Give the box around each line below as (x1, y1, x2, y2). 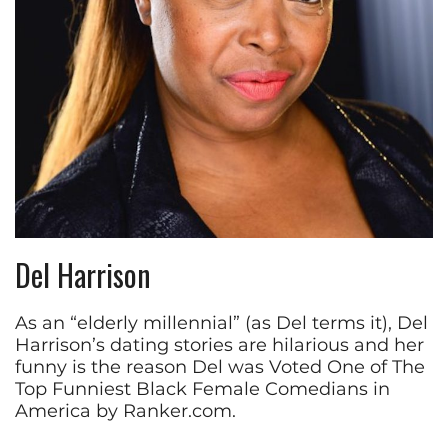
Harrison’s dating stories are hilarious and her (15, 334, 424, 357)
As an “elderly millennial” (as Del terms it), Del (15, 312, 428, 335)
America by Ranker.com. (15, 400, 236, 423)
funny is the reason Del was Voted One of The (15, 356, 425, 379)
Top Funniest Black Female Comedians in (15, 378, 390, 401)
